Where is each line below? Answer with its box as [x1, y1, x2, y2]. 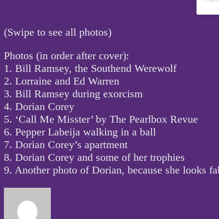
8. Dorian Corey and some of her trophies [4, 151, 185, 164]
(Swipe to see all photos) [4, 25, 111, 38]
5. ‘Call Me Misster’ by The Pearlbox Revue [4, 113, 198, 126]
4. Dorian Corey [4, 100, 74, 113]
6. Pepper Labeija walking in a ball [4, 126, 156, 138]
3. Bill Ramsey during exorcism [4, 88, 143, 100]
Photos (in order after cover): [4, 49, 129, 62]
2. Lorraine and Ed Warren [4, 75, 119, 88]
